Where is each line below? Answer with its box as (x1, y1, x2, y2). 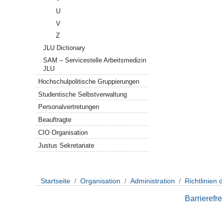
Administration (130, 176, 175, 185)
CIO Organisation (38, 129, 88, 137)
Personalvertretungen (38, 103, 100, 111)
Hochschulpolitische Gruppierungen (38, 77, 140, 85)
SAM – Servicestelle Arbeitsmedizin (43, 56, 147, 64)
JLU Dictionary (43, 44, 86, 52)
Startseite (41, 176, 70, 185)
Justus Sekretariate (38, 142, 95, 150)
